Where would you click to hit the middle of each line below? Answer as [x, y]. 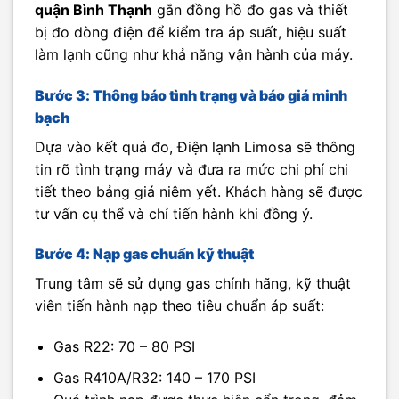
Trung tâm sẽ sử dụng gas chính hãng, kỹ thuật [193, 284]
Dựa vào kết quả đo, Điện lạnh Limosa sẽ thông [195, 147]
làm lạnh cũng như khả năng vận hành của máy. [194, 54]
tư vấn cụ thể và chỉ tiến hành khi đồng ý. [174, 213]
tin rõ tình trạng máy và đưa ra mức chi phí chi [191, 169]
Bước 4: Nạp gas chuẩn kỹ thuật [144, 254]
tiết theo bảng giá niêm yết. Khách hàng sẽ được [199, 191]
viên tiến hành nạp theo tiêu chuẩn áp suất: [179, 306]
